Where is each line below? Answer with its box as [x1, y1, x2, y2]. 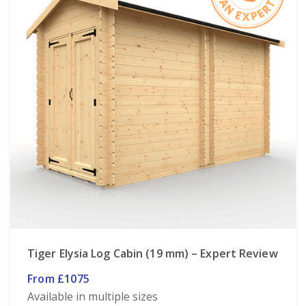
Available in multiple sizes [27, 288, 158, 304]
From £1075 [27, 270, 89, 286]
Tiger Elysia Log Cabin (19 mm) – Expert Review [27, 245, 278, 261]
